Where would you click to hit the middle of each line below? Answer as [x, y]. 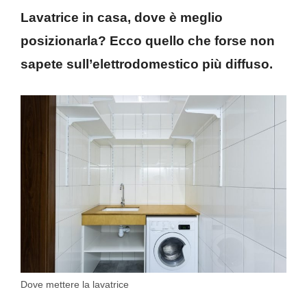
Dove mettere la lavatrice [75, 284]
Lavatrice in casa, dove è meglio [122, 17]
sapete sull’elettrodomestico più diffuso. [147, 64]
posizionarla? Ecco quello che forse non [148, 40]
